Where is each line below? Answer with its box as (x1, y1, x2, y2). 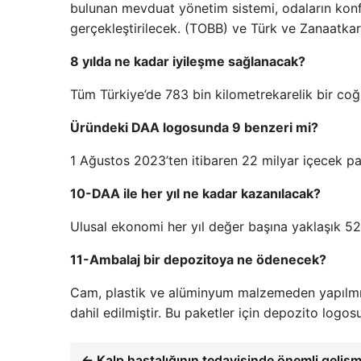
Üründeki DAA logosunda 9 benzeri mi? (70, 119, 318, 136)
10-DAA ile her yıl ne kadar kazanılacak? (70, 185, 321, 202)
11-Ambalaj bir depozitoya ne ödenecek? (70, 251, 326, 268)
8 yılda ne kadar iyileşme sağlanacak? (70, 53, 305, 70)
